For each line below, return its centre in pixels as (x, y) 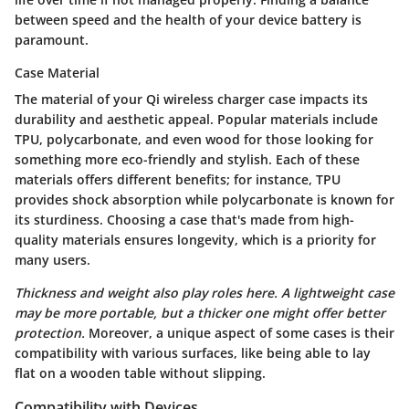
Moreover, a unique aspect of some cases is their (240, 332)
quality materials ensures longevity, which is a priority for (195, 239)
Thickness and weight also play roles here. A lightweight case (204, 292)
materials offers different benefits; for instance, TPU (178, 179)
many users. (52, 259)
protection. (50, 332)
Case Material (57, 72)
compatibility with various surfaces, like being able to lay (193, 352)
